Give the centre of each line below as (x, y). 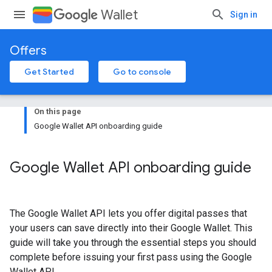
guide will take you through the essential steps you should (133, 243)
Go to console (142, 72)
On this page (58, 111)
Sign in (244, 15)
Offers (28, 51)
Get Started (49, 72)
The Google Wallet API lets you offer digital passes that (128, 213)
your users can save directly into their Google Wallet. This (131, 228)
